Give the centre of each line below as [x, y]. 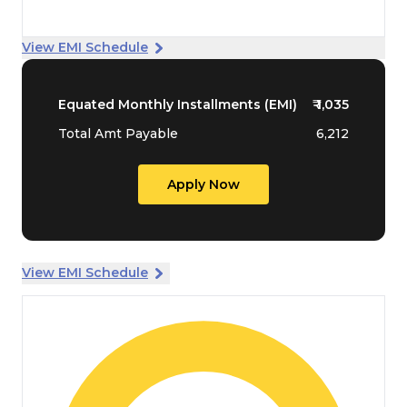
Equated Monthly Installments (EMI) [178, 104]
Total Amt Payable [118, 133]
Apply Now [203, 184]
